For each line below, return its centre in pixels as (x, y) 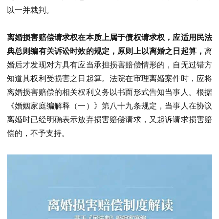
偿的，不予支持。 (38, 133)
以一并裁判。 (30, 10)
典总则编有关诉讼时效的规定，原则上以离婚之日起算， (106, 51)
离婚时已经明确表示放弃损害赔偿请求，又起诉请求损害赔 (109, 120)
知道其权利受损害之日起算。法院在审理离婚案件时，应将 (109, 79)
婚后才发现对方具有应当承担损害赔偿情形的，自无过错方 (109, 65)
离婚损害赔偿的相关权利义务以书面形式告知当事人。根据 (109, 92)
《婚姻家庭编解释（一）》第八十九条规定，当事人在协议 (109, 106)
